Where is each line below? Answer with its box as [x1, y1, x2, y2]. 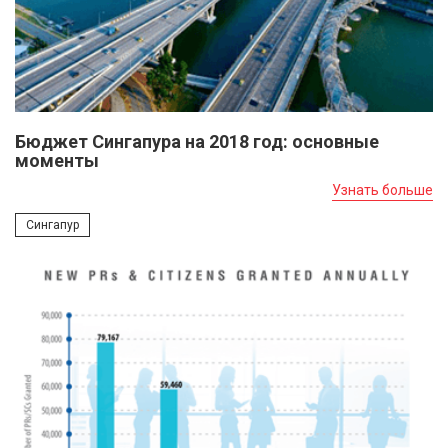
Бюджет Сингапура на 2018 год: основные [15, 130, 379, 152]
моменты [15, 149, 99, 171]
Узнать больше [332, 181, 433, 198]
